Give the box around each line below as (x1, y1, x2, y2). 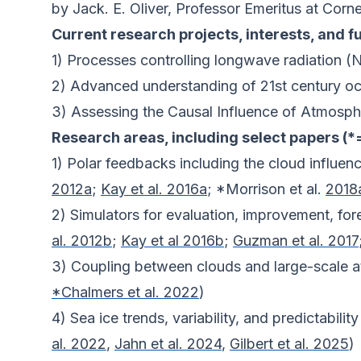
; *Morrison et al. (207, 180, 326, 198)
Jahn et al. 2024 (114, 335, 222, 353)
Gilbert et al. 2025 (230, 335, 349, 353)
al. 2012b (52, 232, 112, 250)
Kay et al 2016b (121, 232, 224, 250)
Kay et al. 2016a (101, 180, 207, 198)
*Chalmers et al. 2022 (52, 284, 199, 301)
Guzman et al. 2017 (233, 232, 359, 250)
